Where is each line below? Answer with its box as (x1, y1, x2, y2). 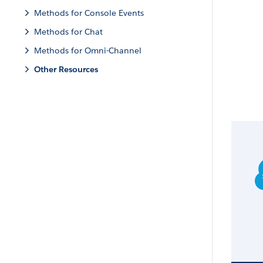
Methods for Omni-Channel (34, 45, 141, 56)
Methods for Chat (34, 26, 103, 37)
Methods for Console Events (34, 8, 144, 18)
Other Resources (34, 64, 98, 75)
